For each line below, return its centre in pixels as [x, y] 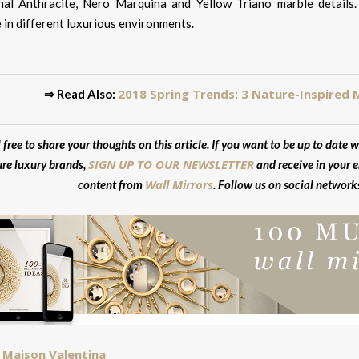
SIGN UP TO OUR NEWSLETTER [171, 164]
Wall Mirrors [179, 184]
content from [111, 184]
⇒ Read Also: [81, 93]
